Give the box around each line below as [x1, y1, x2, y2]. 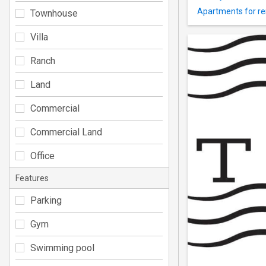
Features [15, 173, 49, 183]
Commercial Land [30, 126, 102, 138]
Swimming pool [30, 242, 94, 254]
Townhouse [30, 7, 78, 19]
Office [30, 150, 55, 161]
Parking [30, 194, 62, 206]
